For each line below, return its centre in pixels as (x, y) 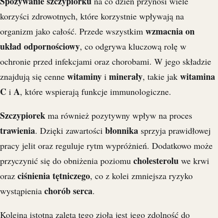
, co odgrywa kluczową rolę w (133, 46)
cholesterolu (156, 161)
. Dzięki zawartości (70, 131)
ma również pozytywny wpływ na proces (119, 116)
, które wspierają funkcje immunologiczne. (96, 92)
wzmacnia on (170, 31)
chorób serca (68, 191)
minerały (126, 77)
